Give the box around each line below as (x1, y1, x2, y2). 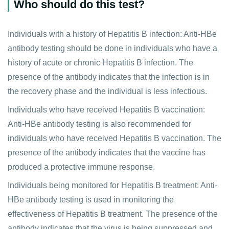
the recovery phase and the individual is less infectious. (8, 86, 207, 96)
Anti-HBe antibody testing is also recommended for (8, 119, 191, 128)
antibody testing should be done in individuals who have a (8, 43, 217, 53)
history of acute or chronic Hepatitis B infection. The (8, 58, 193, 67)
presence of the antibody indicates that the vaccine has (8, 148, 205, 157)
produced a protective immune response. (8, 162, 155, 171)
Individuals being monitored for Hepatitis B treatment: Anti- (8, 180, 217, 190)
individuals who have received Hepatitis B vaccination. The (8, 133, 221, 143)
